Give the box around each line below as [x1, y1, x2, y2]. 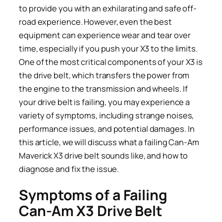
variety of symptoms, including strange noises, [19, 110, 194, 121]
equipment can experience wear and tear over [19, 29, 191, 41]
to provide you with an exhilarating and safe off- [19, 2, 197, 14]
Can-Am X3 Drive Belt [19, 201, 162, 221]
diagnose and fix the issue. [19, 163, 119, 174]
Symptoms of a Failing [19, 185, 167, 205]
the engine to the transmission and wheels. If [19, 83, 188, 94]
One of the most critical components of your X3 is [19, 56, 203, 67]
